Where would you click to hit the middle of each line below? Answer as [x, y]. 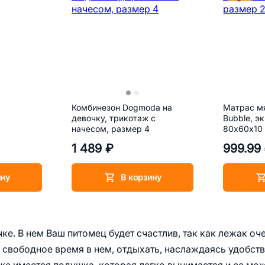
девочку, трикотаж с [114, 118]
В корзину [141, 177]
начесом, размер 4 [111, 129]
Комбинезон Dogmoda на [122, 108]
